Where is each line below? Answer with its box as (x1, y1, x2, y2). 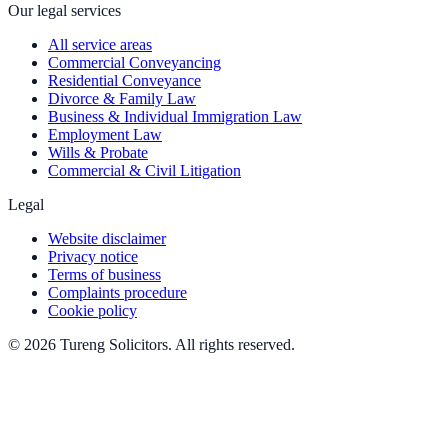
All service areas (48, 35, 152, 53)
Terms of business (48, 265, 161, 283)
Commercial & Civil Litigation (48, 161, 241, 179)
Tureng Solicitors (60, 335, 168, 353)
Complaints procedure (48, 283, 187, 301)
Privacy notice (48, 247, 138, 265)
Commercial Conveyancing (48, 53, 221, 71)
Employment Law (48, 125, 162, 143)
